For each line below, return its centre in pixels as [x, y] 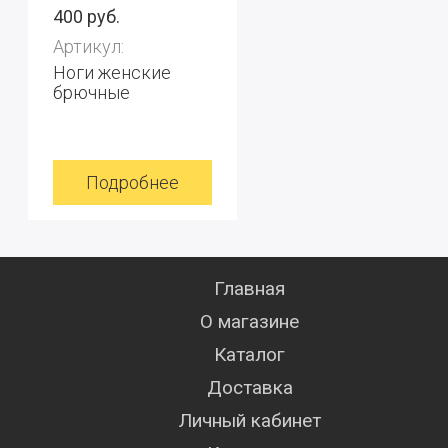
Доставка [250, 387]
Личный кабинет [250, 420]
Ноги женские [112, 72]
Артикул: [88, 46]
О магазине [250, 321]
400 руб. [86, 16]
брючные [91, 92]
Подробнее [132, 182]
